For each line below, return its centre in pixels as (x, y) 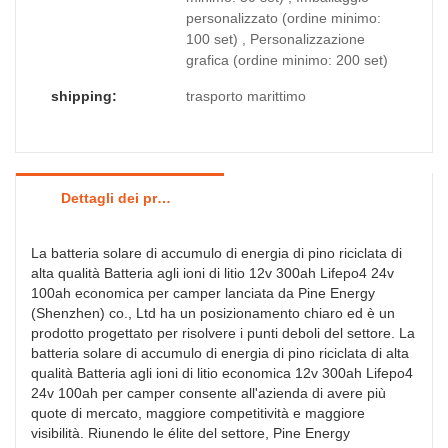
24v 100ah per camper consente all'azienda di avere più (208, 393)
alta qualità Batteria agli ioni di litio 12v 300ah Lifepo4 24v (212, 273)
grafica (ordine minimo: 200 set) (287, 60)
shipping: (84, 96)
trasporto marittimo (246, 96)
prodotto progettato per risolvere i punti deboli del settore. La (223, 333)
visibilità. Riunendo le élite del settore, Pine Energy (190, 433)
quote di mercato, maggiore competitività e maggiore (198, 413)
